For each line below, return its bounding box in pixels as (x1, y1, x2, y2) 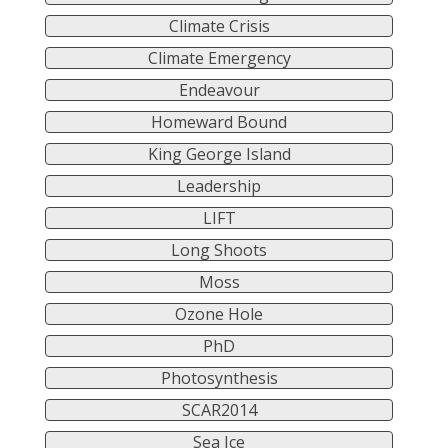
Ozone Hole (175, 303, 263, 326)
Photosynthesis (160, 367, 278, 390)
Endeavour (178, 79, 260, 102)
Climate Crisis (168, 15, 270, 38)
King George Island (147, 143, 291, 166)
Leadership (177, 175, 261, 198)
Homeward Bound (151, 111, 287, 134)
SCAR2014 (181, 399, 257, 422)
